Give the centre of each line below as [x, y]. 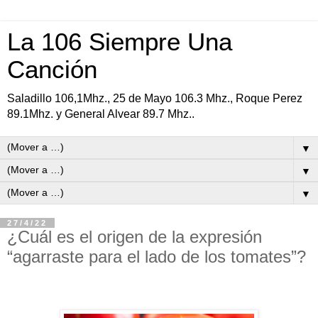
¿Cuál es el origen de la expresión [135, 237]
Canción [52, 70]
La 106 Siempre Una [120, 42]
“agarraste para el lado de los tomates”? [157, 257]
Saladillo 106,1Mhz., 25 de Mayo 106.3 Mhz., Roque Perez [155, 98]
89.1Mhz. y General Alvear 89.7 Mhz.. [101, 114]
